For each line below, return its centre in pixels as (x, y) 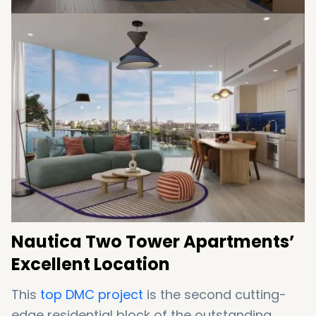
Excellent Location (91, 265)
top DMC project (92, 295)
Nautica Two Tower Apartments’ (153, 242)
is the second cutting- (215, 295)
